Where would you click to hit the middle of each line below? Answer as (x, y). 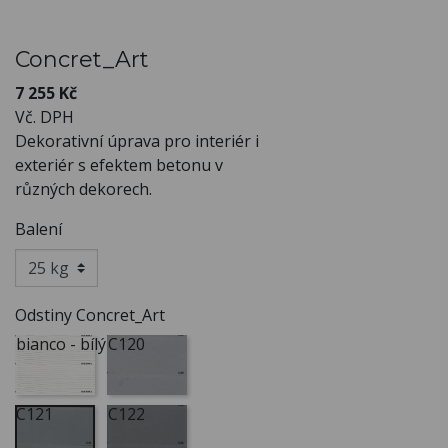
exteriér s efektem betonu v (119, 164)
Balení (38, 228)
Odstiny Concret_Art (90, 314)
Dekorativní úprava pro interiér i (137, 140)
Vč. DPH (44, 116)
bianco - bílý (61, 343)
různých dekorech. (83, 188)
